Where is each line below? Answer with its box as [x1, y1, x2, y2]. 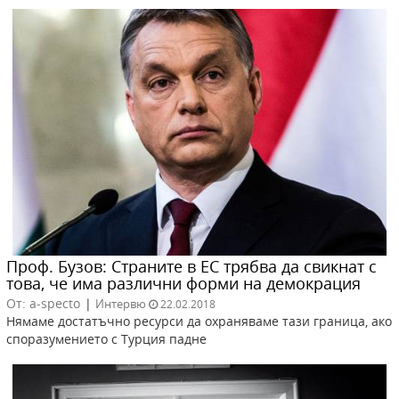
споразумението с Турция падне [6, 330, 207, 347]
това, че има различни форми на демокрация [6, 272, 361, 294]
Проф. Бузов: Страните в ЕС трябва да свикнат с [6, 255, 377, 277]
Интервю [95, 295, 146, 312]
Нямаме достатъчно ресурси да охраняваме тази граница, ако [6, 312, 392, 330]
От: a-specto [6, 294, 80, 312]
